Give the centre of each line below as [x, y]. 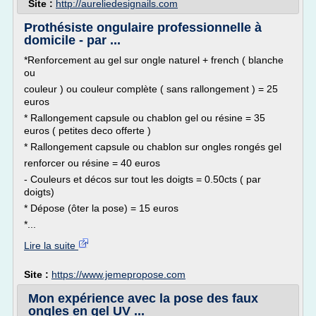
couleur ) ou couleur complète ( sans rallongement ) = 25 [151, 89]
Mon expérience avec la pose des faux [143, 298]
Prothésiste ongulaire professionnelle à [143, 28]
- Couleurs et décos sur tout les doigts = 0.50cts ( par [142, 179]
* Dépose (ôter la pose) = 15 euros [101, 208]
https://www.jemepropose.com [119, 274]
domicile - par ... [72, 40]
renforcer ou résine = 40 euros [92, 163]
